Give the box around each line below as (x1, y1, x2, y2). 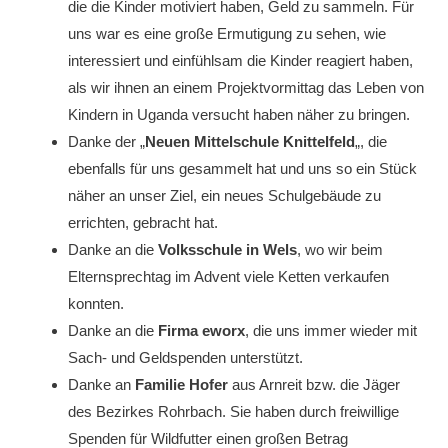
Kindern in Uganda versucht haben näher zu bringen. (68, 106, 411, 123)
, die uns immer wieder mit (245, 322, 418, 339)
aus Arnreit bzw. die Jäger (228, 376, 401, 393)
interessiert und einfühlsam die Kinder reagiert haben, (68, 52, 414, 69)
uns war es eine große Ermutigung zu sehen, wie (68, 25, 387, 42)
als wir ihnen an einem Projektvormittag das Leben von (68, 79, 425, 96)
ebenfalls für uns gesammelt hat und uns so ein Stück (68, 160, 418, 177)
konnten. (68, 295, 125, 312)
